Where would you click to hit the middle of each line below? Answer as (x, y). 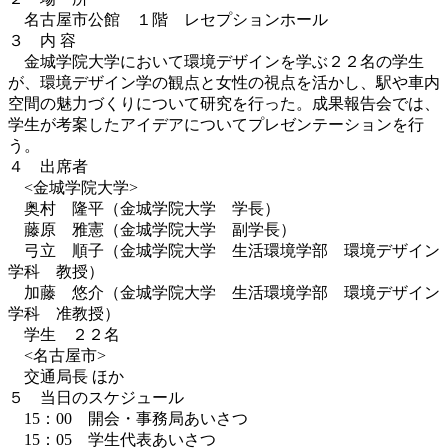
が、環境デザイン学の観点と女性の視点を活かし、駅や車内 (224, 82)
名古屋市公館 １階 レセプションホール (168, 19)
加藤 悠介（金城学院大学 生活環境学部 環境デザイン (224, 292)
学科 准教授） (64, 313)
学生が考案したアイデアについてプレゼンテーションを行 (216, 124)
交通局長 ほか (66, 376)
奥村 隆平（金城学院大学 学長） (144, 208)
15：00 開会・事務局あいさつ (128, 418)
